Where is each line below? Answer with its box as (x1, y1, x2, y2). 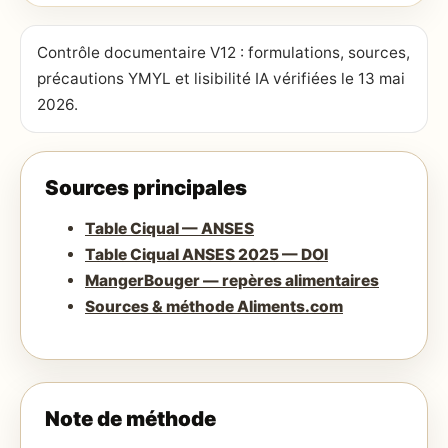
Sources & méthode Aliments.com (85, 296, 343, 316)
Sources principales (45, 175, 247, 201)
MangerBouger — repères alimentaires (85, 270, 379, 290)
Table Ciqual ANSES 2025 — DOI (85, 244, 328, 264)
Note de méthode (45, 406, 216, 432)
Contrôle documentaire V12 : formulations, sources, (37, 43, 410, 63)
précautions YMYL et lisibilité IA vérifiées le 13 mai (37, 69, 405, 89)
